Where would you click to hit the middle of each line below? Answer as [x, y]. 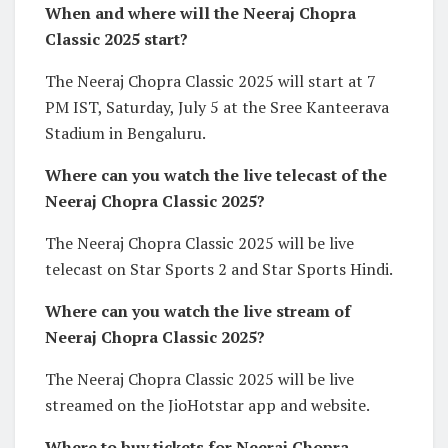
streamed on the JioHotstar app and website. [207, 404]
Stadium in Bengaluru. [125, 132]
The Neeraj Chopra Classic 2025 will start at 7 [210, 80]
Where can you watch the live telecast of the [216, 174]
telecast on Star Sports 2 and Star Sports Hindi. [219, 268]
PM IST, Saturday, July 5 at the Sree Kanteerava [217, 106]
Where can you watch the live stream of [198, 310]
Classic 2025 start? [116, 38]
